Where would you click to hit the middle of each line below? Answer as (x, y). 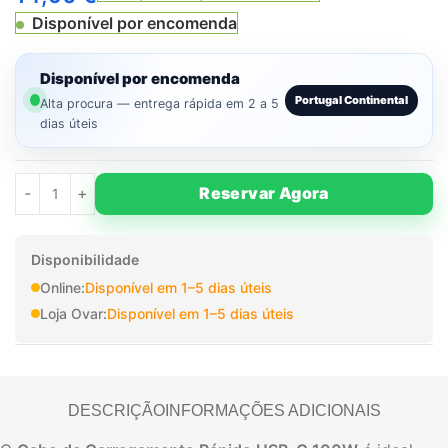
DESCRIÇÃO (116, 410)
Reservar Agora (264, 193)
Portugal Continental (351, 99)
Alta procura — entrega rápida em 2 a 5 (159, 103)
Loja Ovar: (73, 313)
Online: (62, 287)
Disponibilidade (85, 259)
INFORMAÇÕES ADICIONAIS (272, 410)
